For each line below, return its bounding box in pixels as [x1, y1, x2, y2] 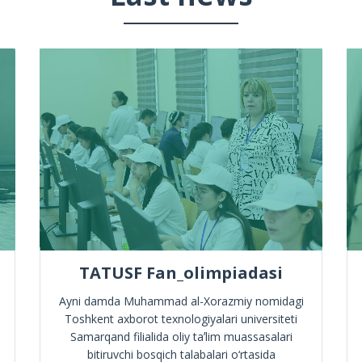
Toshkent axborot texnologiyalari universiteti [65, 311, 297, 326]
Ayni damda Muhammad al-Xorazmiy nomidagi [58, 293, 304, 309]
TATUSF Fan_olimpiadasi [79, 262, 283, 284]
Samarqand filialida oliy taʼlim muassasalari [69, 329, 293, 344]
